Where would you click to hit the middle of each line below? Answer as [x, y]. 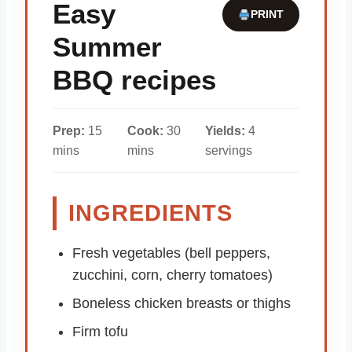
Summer [107, 47]
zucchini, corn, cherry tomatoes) [172, 275]
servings [229, 151]
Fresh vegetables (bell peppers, [171, 253]
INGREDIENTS [150, 213]
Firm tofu [100, 332]
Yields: [225, 131]
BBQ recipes [134, 80]
